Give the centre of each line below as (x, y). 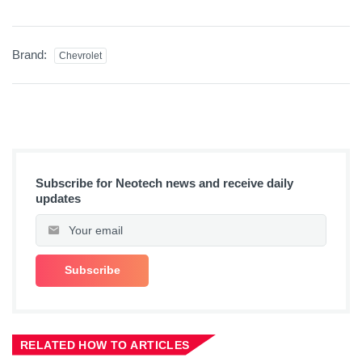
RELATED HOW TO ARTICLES (105, 345)
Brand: (31, 54)
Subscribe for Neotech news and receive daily (164, 183)
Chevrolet (80, 55)
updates (58, 198)
